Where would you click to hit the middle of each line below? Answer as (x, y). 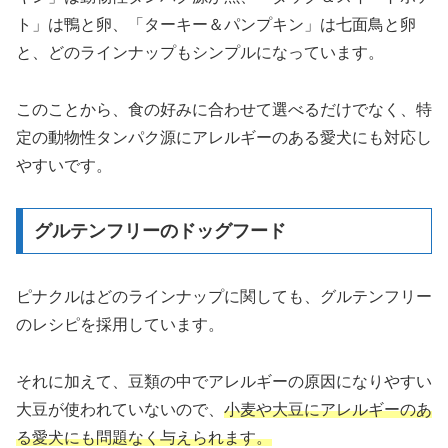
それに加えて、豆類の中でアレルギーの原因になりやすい (224, 382)
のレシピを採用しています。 (120, 325)
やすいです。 (64, 165)
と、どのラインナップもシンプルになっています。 (200, 52)
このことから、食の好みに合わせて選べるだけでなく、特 (224, 109)
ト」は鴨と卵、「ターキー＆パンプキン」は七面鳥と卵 (216, 24)
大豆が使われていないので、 (120, 410)
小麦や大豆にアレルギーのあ (328, 410)
